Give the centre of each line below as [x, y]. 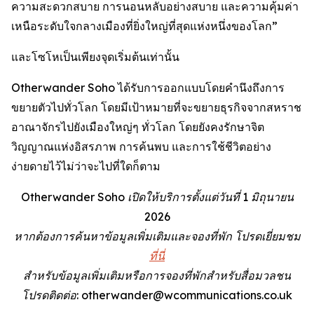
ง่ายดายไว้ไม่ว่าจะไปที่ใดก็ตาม [86, 166]
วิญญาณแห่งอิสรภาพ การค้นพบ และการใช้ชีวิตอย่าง [141, 146]
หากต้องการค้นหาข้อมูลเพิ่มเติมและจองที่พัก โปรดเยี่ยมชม [157, 236]
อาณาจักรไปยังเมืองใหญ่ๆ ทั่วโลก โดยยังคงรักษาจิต [138, 127]
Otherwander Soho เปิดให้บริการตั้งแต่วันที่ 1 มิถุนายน [157, 197]
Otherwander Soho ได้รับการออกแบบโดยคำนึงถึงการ [148, 87]
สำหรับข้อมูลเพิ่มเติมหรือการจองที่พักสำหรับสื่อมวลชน [157, 275]
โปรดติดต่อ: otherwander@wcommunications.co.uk [157, 295]
